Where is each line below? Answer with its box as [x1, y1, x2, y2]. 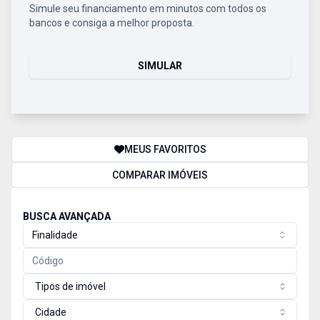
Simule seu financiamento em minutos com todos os [29, 3, 266, 14]
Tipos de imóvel [35, 281, 106, 292]
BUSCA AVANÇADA [23, 211, 111, 222]
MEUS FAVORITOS [124, 144, 206, 155]
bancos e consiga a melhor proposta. [29, 17, 194, 29]
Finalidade [32, 229, 78, 241]
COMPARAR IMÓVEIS [112, 169, 208, 181]
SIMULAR [138, 60, 182, 71]
